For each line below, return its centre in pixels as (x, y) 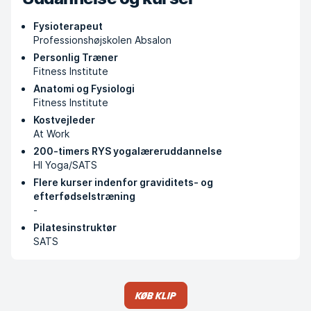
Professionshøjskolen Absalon (102, 40)
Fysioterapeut (68, 26)
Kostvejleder (64, 120)
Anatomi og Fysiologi (84, 89)
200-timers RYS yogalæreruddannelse (128, 151)
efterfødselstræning (84, 196)
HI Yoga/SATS (65, 165)
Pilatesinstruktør (75, 227)
